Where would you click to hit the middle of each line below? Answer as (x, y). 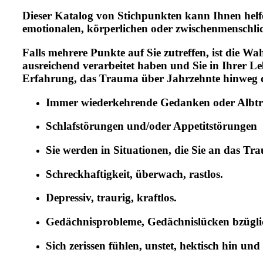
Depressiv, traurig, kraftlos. (111, 198)
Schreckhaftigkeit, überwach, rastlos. (134, 174)
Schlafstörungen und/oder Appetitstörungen (151, 126)
